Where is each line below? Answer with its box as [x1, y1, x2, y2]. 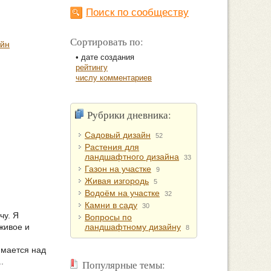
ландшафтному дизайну [85, 222, 181, 232]
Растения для [85, 142, 139, 152]
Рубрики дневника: [87, 108, 171, 122]
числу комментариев [76, 73, 152, 82]
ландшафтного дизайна [85, 152, 179, 162]
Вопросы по [85, 212, 132, 222]
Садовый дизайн [85, 130, 151, 140]
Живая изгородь [85, 176, 149, 186]
